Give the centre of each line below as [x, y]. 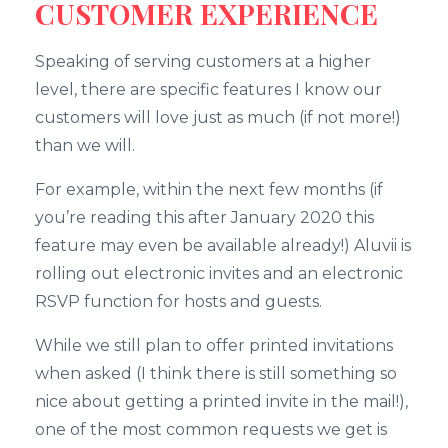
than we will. [85, 145]
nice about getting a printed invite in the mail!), [221, 401]
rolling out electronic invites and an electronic [219, 273]
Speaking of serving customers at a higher [203, 61]
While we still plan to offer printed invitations [214, 345]
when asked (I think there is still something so [216, 373]
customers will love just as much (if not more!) [218, 117]
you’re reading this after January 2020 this [204, 217]
